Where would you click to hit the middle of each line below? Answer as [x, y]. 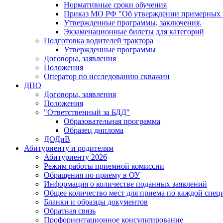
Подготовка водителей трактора [99, 41]
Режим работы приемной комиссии [104, 166]
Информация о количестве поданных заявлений [125, 184]
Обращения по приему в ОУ [92, 175]
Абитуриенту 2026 [75, 157]
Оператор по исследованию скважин [107, 77]
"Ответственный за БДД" [87, 112]
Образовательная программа [112, 121]
